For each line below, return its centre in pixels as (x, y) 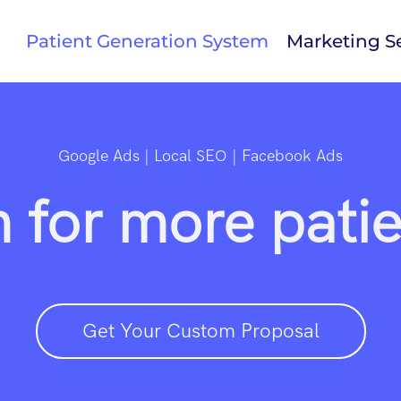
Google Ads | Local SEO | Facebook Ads (200, 156)
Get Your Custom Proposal (200, 331)
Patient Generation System (147, 41)
